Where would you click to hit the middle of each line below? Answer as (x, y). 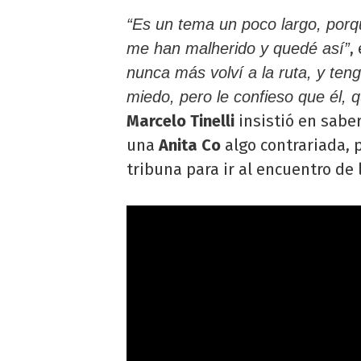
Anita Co (190, 145)
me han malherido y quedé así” (238, 49)
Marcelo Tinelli (180, 121)
